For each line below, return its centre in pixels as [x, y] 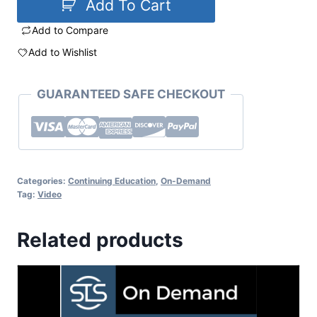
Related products [100, 240]
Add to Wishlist [63, 52]
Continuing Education [112, 181]
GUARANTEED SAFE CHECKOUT [131, 94]
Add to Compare [70, 30]
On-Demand [186, 181]
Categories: [42, 181]
